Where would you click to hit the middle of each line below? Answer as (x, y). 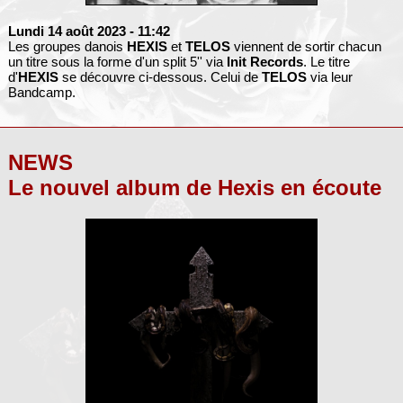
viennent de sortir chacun (305, 46)
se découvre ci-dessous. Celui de (160, 76)
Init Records (264, 61)
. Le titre (326, 61)
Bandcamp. (41, 92)
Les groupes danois (67, 46)
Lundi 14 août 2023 (67, 31)
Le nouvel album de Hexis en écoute (194, 187)
